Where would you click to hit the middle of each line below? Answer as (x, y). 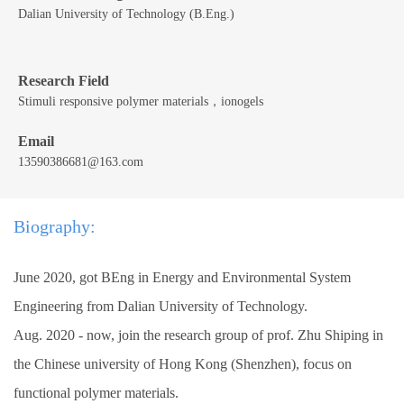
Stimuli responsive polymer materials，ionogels (141, 101)
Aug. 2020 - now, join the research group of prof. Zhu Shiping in (198, 335)
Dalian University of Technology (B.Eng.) (126, 14)
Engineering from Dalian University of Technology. (161, 306)
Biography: (55, 226)
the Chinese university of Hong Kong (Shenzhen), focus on (183, 364)
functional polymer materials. (96, 393)
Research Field (64, 81)
